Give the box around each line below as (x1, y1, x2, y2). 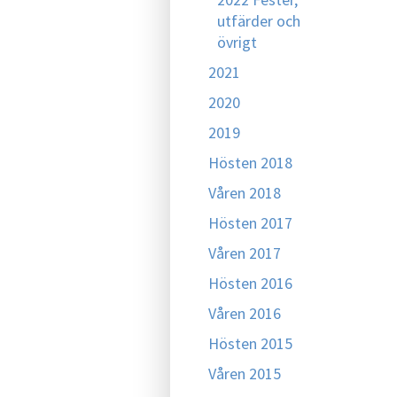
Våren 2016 (208, 303, 281, 323)
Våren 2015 (208, 363, 281, 384)
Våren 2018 (208, 183, 281, 203)
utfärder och (217, 11, 300, 31)
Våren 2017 (208, 243, 281, 263)
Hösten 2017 (208, 213, 292, 233)
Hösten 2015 (208, 333, 292, 354)
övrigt (217, 32, 257, 52)
